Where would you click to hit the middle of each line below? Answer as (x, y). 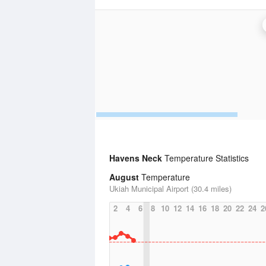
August (124, 177)
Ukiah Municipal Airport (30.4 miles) (170, 189)
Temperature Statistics (205, 158)
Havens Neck (136, 158)
